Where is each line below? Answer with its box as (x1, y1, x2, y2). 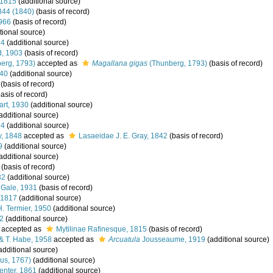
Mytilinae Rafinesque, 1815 (56, 225, 147, 233)
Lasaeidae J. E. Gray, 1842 (79, 132, 168, 140)
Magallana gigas (92, 59, 147, 68)
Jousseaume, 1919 (140, 235, 205, 244)
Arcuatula (108, 235, 140, 244)
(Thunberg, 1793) (147, 59, 207, 68)
